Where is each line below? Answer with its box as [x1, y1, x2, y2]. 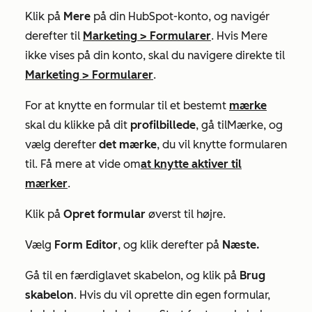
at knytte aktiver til [141, 157, 242, 171]
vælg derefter [25, 138, 99, 151]
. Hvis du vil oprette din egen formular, [74, 288, 270, 302]
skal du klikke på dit [25, 118, 130, 132]
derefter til [25, 29, 83, 42]
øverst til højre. [146, 208, 226, 221]
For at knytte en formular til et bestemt [25, 99, 229, 112]
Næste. [222, 238, 263, 251]
